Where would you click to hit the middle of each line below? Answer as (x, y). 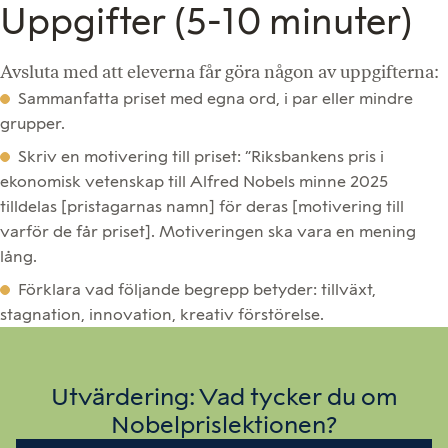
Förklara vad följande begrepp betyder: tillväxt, (197, 290)
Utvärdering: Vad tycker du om (224, 397)
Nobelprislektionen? (224, 425)
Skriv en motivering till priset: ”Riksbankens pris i (201, 157)
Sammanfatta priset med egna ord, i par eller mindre (215, 99)
